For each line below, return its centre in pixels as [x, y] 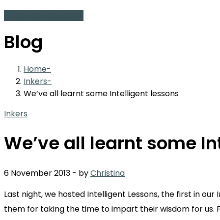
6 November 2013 [38, 173]
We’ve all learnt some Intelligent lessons [101, 93]
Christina [108, 173]
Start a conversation [44, 15]
